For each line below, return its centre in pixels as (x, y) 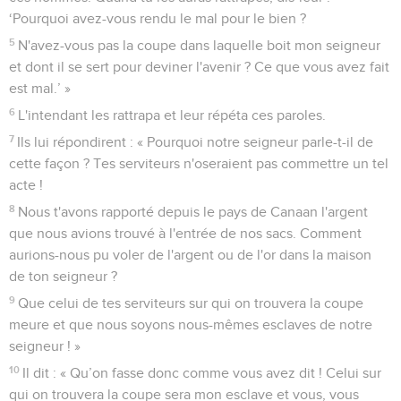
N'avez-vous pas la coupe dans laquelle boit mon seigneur (200, 45)
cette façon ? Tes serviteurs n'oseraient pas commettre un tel (199, 163)
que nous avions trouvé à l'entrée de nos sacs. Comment (185, 233)
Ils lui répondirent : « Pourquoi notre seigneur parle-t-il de (196, 142)
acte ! (26, 185)
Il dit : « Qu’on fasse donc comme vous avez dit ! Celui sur (202, 373)
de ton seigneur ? (63, 276)
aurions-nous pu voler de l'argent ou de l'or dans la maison (190, 255)
